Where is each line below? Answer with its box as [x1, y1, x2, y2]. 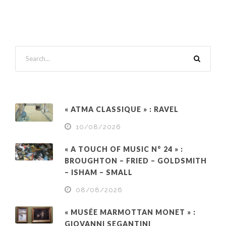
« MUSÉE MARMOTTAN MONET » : [65, 207, 196, 216]
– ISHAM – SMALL [65, 167, 133, 177]
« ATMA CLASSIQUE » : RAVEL [65, 104, 179, 114]
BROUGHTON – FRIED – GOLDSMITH [65, 156, 207, 165]
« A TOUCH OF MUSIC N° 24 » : [65, 144, 183, 153]
